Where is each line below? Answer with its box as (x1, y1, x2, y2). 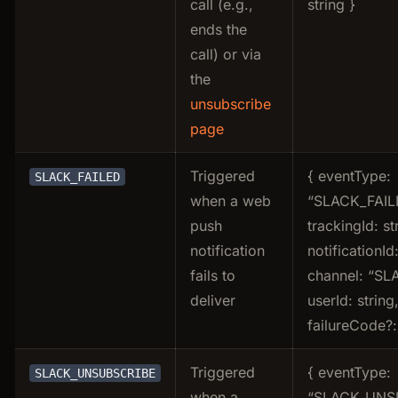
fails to (190, 266, 235, 284)
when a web (190, 191, 271, 210)
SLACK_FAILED (35, 169, 120, 184)
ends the (190, 20, 247, 38)
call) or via (190, 44, 261, 63)
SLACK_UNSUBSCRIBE (35, 365, 155, 380)
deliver (190, 291, 235, 309)
